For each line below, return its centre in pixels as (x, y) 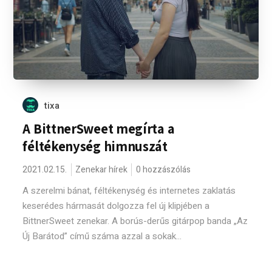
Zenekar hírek (102, 170)
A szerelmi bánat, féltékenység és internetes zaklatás (129, 191)
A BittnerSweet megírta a (99, 129)
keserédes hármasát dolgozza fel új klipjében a (116, 206)
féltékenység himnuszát (95, 146)
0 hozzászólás (164, 170)
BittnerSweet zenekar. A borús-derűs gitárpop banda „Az (135, 221)
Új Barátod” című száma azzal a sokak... (102, 236)
